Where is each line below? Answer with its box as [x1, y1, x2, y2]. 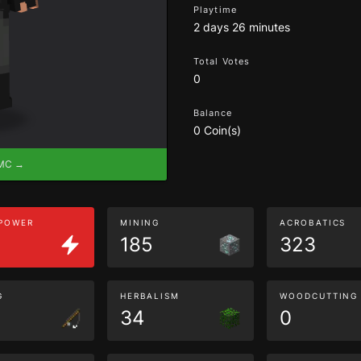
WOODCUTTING [280, 291, 359, 301]
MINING [119, 218, 160, 227]
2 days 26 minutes [193, 20, 290, 34]
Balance [193, 107, 232, 118]
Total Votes [193, 56, 251, 67]
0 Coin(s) [193, 123, 241, 137]
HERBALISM [119, 291, 180, 301]
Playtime [193, 4, 237, 15]
